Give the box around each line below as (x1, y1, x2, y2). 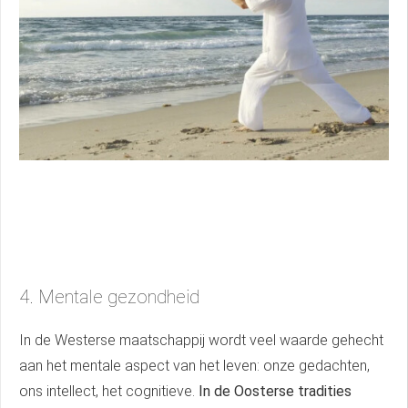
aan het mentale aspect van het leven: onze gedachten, (19, 357, 370, 375)
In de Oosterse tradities (199, 382, 352, 401)
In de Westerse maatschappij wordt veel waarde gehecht (19, 331, 383, 350)
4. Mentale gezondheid (19, 286, 199, 309)
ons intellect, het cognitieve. (19, 382, 199, 401)
